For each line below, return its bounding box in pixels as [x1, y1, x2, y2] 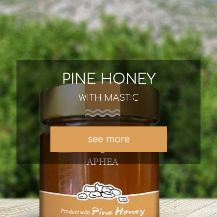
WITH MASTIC [78, 93, 139, 103]
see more [87, 134, 130, 144]
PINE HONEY [62, 71, 155, 87]
